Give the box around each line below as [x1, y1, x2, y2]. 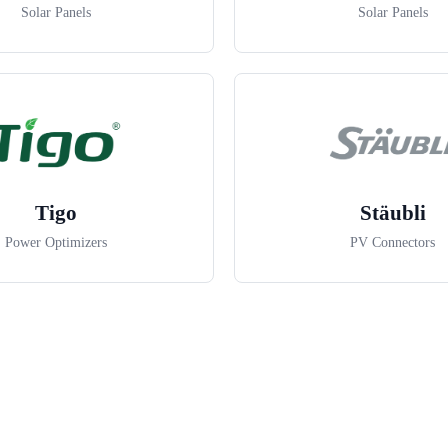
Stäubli [359, 201, 426, 226]
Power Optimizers [4, 235, 107, 251]
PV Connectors [350, 235, 435, 251]
